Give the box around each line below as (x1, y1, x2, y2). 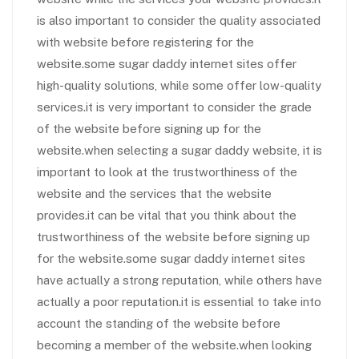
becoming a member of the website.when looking (37, 338, 312, 352)
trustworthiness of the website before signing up (37, 230, 310, 244)
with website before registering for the (37, 35, 254, 49)
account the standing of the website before (37, 317, 280, 330)
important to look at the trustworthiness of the (37, 165, 297, 179)
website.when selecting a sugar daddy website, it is (37, 143, 322, 157)
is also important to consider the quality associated (37, 14, 321, 27)
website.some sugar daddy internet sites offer (37, 57, 296, 71)
